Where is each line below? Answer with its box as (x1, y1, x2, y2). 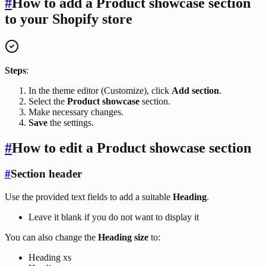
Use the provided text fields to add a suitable (5, 192, 173, 202)
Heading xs (28, 252, 71, 263)
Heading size (98, 232, 148, 243)
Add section (172, 85, 219, 96)
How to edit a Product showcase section (12, 140, 251, 156)
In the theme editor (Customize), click (28, 85, 172, 96)
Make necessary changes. (28, 106, 123, 117)
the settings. (47, 117, 94, 128)
